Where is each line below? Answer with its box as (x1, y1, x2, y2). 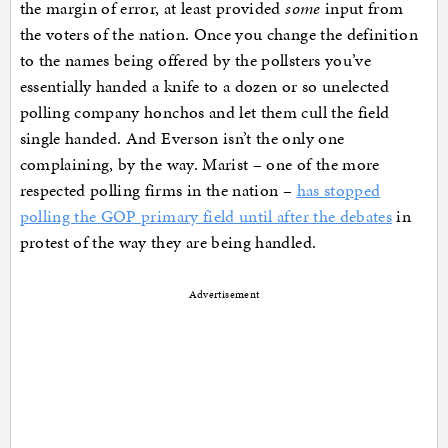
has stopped (296, 178, 381, 203)
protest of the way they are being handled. (19, 230, 317, 255)
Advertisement (188, 287, 260, 303)
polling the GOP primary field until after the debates (19, 204, 393, 229)
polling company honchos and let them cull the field (19, 100, 390, 125)
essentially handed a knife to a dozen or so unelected (19, 74, 390, 99)
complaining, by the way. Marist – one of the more (19, 152, 380, 177)
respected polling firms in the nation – (19, 178, 297, 203)
